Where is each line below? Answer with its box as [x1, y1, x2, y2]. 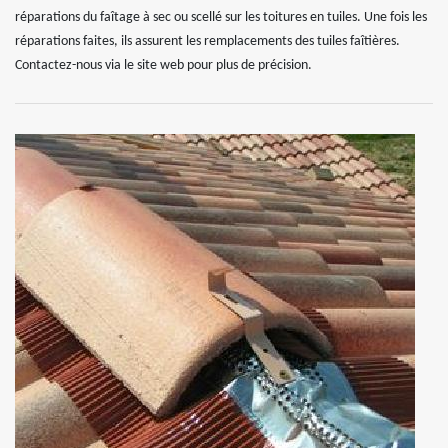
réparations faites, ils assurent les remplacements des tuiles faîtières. [15, 33, 400, 49]
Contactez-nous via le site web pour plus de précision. [15, 57, 312, 73]
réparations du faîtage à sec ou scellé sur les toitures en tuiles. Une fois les [15, 9, 427, 25]
